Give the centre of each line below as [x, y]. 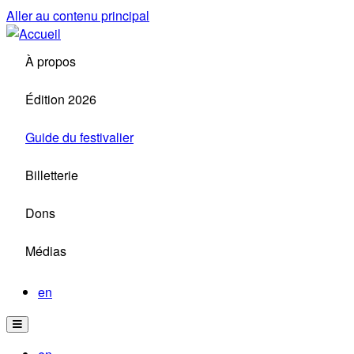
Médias [46, 251]
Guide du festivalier [79, 137]
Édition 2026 [61, 99]
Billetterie [52, 175]
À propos [51, 61]
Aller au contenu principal [78, 15]
